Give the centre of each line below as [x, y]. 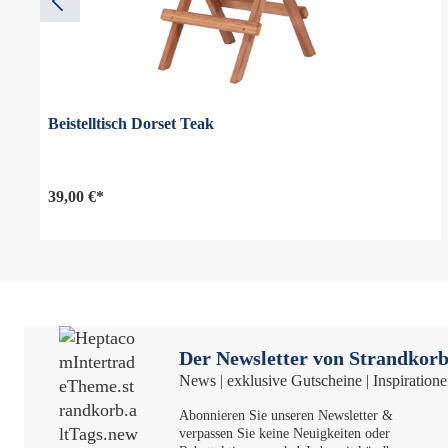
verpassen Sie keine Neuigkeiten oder [284, 433]
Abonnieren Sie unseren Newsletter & [286, 415]
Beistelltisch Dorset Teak [130, 123]
